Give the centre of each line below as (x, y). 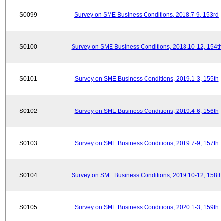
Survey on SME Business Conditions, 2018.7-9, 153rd (147, 15)
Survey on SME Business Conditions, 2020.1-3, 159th (147, 207)
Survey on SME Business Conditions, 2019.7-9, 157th (147, 143)
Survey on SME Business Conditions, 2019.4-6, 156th (147, 111)
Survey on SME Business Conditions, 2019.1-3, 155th (147, 79)
